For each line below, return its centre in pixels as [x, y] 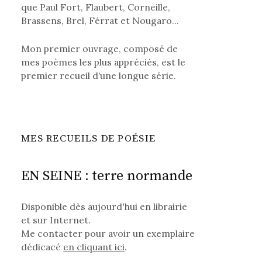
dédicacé [42, 247]
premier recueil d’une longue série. [99, 76]
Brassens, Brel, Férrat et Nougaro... [100, 20]
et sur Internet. [56, 220]
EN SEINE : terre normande [107, 176]
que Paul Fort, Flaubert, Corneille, [96, 7]
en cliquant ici [94, 247]
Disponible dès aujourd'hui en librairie [104, 207]
